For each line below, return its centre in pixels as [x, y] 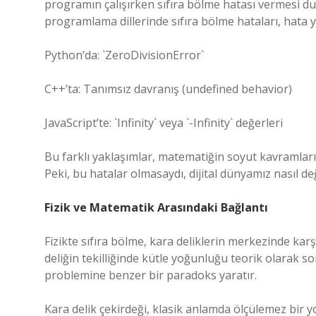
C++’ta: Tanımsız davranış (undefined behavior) [168, 89]
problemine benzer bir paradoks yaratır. [151, 275]
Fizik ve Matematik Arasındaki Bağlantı [156, 207]
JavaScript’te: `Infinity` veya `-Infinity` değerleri [164, 123]
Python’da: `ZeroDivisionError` [124, 55]
